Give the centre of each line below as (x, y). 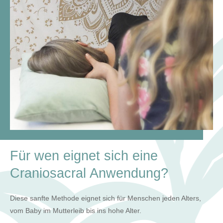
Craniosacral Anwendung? (89, 173)
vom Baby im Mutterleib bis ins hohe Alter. (76, 211)
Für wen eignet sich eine (84, 156)
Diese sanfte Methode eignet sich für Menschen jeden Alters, (106, 198)
